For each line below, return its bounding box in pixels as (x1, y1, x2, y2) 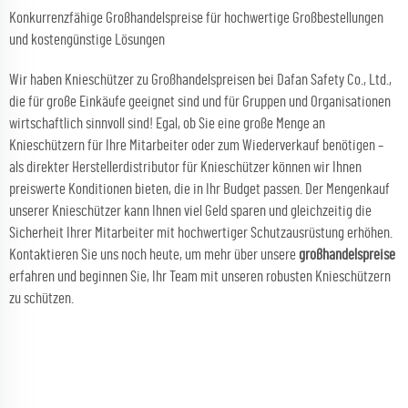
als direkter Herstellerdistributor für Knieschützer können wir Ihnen (9, 159, 362, 175)
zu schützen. (9, 291, 74, 306)
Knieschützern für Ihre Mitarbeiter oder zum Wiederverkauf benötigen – (9, 138, 383, 153)
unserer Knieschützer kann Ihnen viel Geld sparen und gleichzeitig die (9, 203, 372, 219)
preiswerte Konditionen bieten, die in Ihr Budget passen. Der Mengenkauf (9, 181, 390, 197)
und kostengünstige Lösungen (9, 32, 165, 47)
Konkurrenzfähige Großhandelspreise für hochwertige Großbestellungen (9, 10, 383, 25)
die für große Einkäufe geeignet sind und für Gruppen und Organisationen (9, 94, 391, 109)
